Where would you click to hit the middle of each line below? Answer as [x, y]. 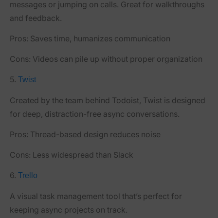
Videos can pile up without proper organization [117, 59]
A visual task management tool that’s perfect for [96, 196]
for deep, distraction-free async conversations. [95, 114]
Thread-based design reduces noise [94, 134]
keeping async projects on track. [69, 209]
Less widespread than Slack [82, 154]
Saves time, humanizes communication [99, 38]
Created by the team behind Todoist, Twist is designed [108, 100]
